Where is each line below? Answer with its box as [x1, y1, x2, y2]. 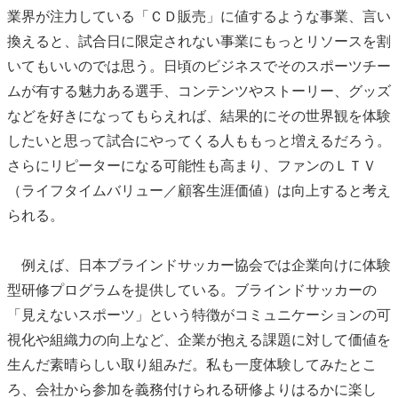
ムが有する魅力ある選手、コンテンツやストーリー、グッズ [7, 84, 391, 99]
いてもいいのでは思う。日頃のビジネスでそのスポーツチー [7, 59, 391, 75]
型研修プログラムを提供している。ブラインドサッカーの [7, 283, 377, 298]
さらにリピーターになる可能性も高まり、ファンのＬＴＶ [7, 158, 377, 174]
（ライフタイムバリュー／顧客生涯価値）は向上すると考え [7, 183, 391, 199]
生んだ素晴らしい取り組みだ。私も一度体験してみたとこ [7, 357, 377, 373]
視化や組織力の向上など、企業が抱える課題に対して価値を [7, 332, 391, 348]
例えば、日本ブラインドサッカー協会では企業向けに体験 [7, 258, 391, 274]
